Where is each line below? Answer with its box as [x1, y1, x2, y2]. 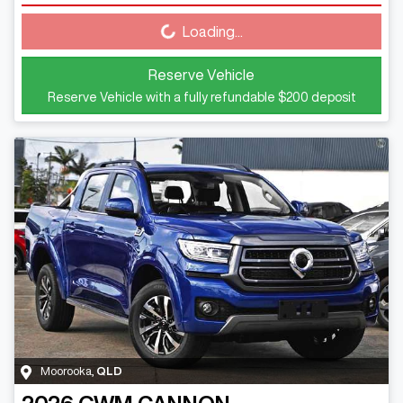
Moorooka [40, 365, 92, 378]
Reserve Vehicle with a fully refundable [47, 90, 278, 103]
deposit [308, 90, 356, 103]
